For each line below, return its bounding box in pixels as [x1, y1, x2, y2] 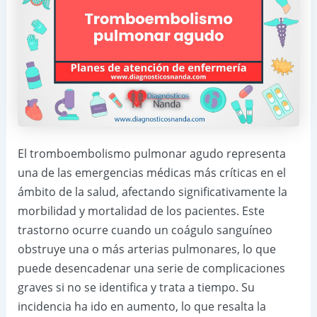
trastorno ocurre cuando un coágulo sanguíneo [17, 222, 272, 238]
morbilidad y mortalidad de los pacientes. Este [17, 203, 265, 219]
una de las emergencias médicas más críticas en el [17, 165, 286, 181]
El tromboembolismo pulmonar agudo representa [17, 146, 286, 162]
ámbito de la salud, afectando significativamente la [17, 184, 287, 200]
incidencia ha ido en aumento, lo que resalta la [17, 299, 266, 315]
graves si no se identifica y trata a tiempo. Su [17, 279, 255, 296]
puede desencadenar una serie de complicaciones [17, 260, 285, 277]
